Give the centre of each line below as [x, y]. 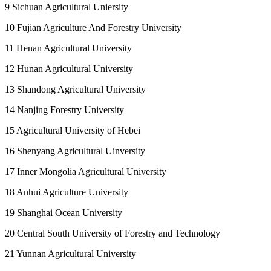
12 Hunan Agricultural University [69, 68]
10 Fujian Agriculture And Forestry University [93, 27]
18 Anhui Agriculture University [67, 192]
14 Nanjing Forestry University [64, 109]
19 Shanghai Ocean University [64, 212]
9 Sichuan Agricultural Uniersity [67, 7]
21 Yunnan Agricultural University [70, 253]
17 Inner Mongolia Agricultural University [86, 171]
